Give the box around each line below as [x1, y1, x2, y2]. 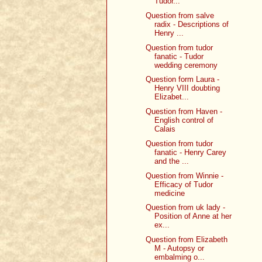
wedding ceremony [154, 60, 218, 70]
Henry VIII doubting [154, 84, 220, 93]
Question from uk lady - [146, 203, 226, 212]
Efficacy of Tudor [154, 180, 213, 189]
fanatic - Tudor [154, 51, 204, 61]
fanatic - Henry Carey [154, 147, 227, 157]
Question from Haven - [146, 107, 223, 116]
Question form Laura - [146, 75, 220, 84]
